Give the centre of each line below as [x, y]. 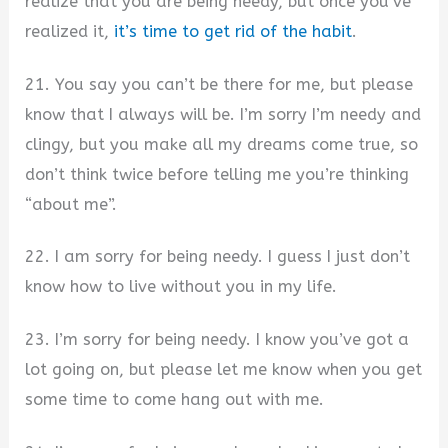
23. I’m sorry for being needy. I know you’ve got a [217, 340]
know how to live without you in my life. [181, 287]
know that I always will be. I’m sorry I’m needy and [223, 114]
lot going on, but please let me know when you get [224, 370]
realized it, [70, 32]
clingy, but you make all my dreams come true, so [222, 144]
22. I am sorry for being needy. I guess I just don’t [218, 257]
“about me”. [71, 204]
